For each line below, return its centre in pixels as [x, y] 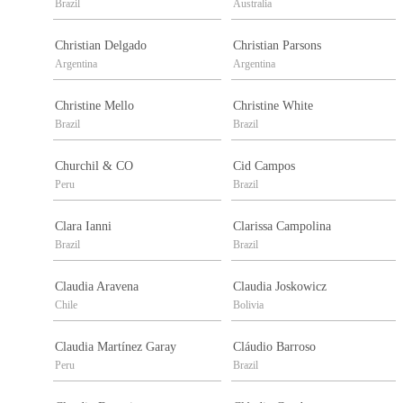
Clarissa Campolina [282, 227]
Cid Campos [264, 166]
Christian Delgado [101, 46]
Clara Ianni [83, 227]
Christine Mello [94, 106]
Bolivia [248, 305]
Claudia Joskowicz [280, 287]
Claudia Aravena [97, 287]
